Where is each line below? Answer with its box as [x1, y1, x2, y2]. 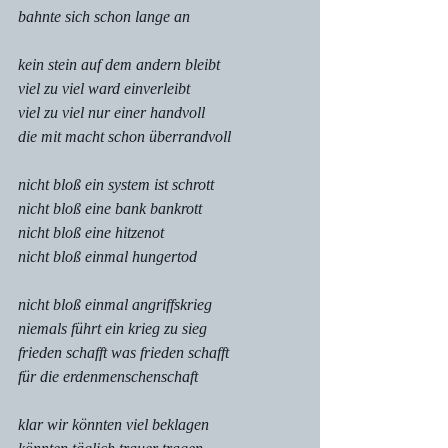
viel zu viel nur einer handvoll [18, 104, 205, 121]
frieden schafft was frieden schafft [18, 344, 229, 361]
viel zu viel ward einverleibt [18, 80, 190, 97]
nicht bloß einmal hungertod [18, 248, 197, 265]
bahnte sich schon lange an [18, 8, 190, 25]
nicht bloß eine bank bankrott [18, 200, 202, 217]
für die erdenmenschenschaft [18, 368, 198, 385]
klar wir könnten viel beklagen [18, 416, 209, 433]
